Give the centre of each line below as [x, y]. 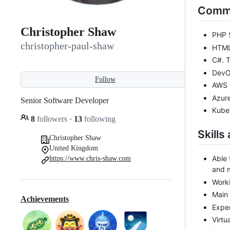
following [99, 119]
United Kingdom [74, 148]
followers [52, 119]
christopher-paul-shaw [67, 46]
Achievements [45, 199]
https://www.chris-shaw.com [90, 158]
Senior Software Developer [65, 100]
